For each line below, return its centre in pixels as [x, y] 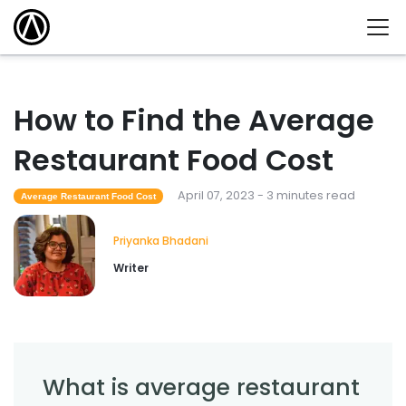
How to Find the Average [194, 121]
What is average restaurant [201, 387]
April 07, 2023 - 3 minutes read [266, 196]
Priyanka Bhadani [161, 241]
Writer [131, 268]
